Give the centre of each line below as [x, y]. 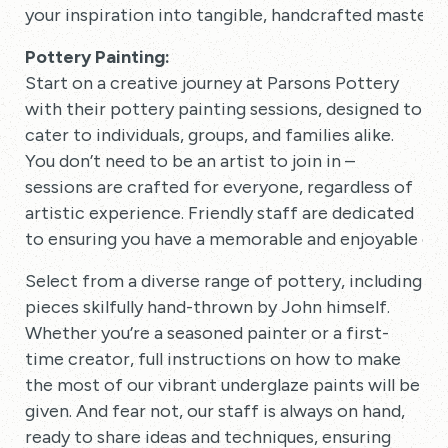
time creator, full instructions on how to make [213, 359]
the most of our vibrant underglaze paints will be [222, 385]
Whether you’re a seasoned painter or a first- [207, 333]
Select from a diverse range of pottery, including [223, 281]
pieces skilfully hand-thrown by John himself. [207, 307]
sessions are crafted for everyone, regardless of [219, 187]
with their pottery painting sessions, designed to [223, 109]
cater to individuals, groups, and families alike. [209, 135]
